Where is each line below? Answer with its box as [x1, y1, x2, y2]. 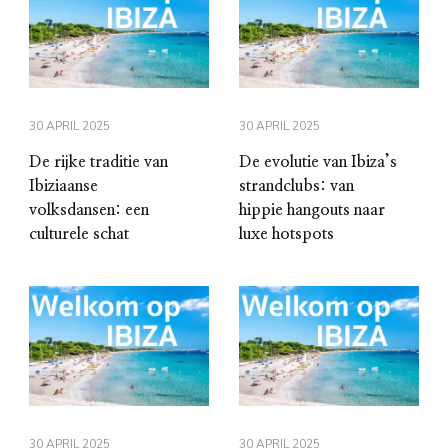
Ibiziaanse [29, 178, 98, 195]
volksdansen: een [29, 202, 149, 219]
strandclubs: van [239, 178, 354, 195]
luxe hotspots [239, 226, 334, 243]
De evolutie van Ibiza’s [239, 154, 397, 171]
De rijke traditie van [29, 154, 168, 171]
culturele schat [29, 226, 129, 243]
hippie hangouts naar [239, 202, 385, 219]
